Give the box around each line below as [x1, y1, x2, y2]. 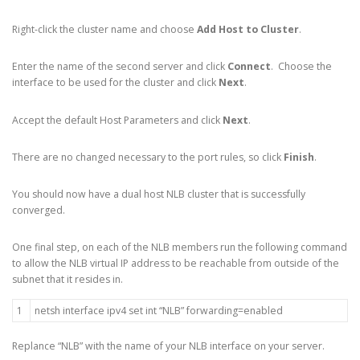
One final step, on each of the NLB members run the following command [12, 240, 347, 255]
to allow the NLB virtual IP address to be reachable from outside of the [12, 256, 339, 271]
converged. [12, 203, 65, 218]
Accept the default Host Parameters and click [12, 112, 223, 127]
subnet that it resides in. [12, 272, 123, 287]
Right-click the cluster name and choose [12, 22, 197, 37]
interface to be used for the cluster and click [12, 76, 219, 90]
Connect [227, 59, 271, 74]
